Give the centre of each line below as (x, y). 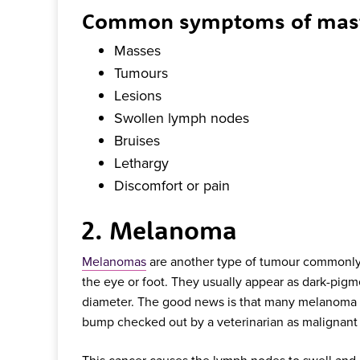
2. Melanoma (163, 230)
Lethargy (141, 162)
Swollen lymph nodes (182, 117)
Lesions (138, 95)
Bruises (137, 140)
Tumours (141, 72)
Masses (137, 50)
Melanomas (114, 262)
